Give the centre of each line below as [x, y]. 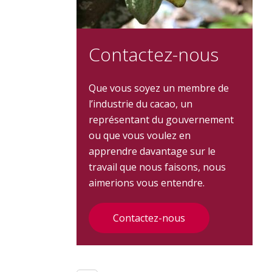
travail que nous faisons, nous [157, 167]
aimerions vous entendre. [147, 183]
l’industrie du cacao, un [141, 104]
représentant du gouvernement [161, 120]
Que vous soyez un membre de [159, 88]
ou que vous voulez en [140, 135]
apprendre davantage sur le [152, 151]
